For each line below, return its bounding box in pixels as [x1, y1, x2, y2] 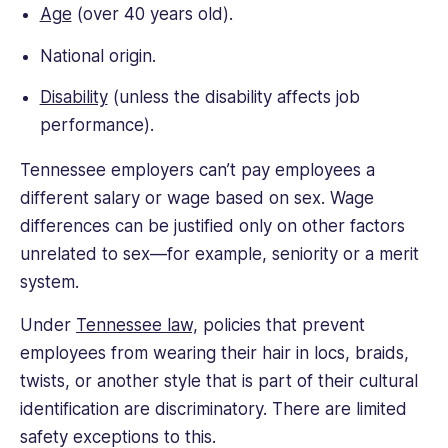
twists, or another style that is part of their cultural [20, 370, 418, 391]
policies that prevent [198, 314, 365, 335]
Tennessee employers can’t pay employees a [20, 160, 375, 181]
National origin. [39, 45, 156, 66]
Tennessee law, [76, 314, 198, 335]
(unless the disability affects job [107, 87, 360, 108]
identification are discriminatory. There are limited [20, 398, 407, 419]
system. [20, 272, 79, 293]
